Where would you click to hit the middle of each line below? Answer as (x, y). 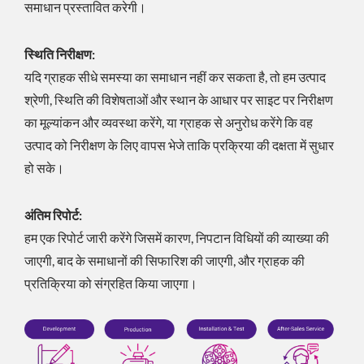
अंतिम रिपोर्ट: (53, 214)
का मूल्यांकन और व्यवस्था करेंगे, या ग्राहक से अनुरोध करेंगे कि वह (169, 122)
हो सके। (44, 167)
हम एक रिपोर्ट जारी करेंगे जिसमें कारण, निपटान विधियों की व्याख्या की (177, 237)
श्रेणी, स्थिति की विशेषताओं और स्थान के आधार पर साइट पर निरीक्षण (179, 99)
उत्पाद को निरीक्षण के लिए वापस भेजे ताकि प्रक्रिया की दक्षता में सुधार (179, 145)
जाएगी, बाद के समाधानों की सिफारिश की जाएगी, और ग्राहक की (165, 260)
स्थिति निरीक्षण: (60, 54)
